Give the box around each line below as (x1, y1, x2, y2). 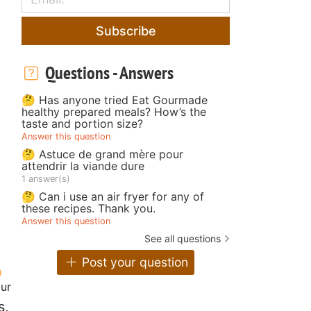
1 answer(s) (22, 173, 70, 184)
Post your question (78, 255, 188, 270)
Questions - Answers (41, 60, 174, 84)
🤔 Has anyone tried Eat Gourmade (22, 92, 208, 107)
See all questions (144, 232, 221, 244)
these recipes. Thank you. (22, 201, 155, 215)
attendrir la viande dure (22, 158, 144, 173)
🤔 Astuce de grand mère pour (22, 146, 183, 161)
